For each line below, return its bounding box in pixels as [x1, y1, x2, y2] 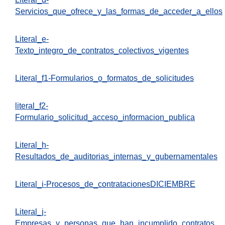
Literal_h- [15, 140, 49, 149]
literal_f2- [15, 101, 48, 110]
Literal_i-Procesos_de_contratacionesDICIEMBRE [15, 179, 195, 188]
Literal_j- [15, 207, 46, 216]
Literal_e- [15, 34, 49, 43]
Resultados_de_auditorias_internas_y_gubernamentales [15, 152, 217, 161]
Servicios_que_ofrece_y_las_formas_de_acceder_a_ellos [15, 7, 222, 16]
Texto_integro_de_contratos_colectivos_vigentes [15, 46, 189, 55]
